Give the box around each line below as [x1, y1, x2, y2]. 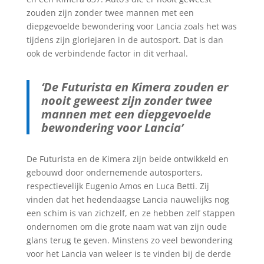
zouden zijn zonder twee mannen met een [26, 7, 194, 19]
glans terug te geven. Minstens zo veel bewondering [26, 235, 233, 246]
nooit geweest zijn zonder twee [41, 93, 212, 109]
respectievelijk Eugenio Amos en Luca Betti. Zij [26, 180, 209, 192]
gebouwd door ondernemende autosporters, [26, 167, 203, 179]
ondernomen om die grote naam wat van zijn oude [26, 221, 227, 233]
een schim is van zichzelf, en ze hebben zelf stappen [26, 207, 235, 219]
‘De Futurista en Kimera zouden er [41, 79, 228, 95]
